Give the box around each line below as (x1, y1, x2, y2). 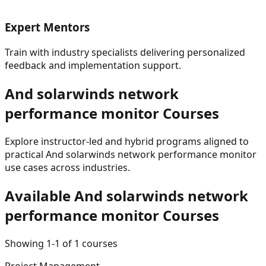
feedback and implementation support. (5, 58, 181, 72)
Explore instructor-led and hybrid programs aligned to (5, 134, 249, 148)
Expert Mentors (5, 20, 90, 35)
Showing (5, 236, 46, 250)
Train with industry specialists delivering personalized (5, 45, 245, 59)
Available (5, 185, 74, 205)
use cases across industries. (5, 160, 130, 174)
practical (5, 147, 46, 161)
